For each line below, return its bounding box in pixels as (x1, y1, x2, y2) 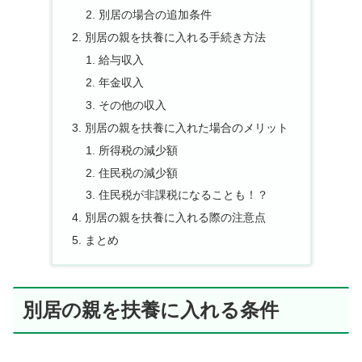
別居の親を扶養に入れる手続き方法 (84, 31, 266, 44)
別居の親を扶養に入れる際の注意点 (84, 211, 266, 225)
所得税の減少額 (99, 143, 179, 157)
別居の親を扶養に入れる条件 (23, 299, 279, 322)
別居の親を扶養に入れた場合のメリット (84, 120, 288, 134)
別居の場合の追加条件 (99, 8, 213, 22)
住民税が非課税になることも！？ (99, 188, 269, 202)
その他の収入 (99, 98, 167, 112)
